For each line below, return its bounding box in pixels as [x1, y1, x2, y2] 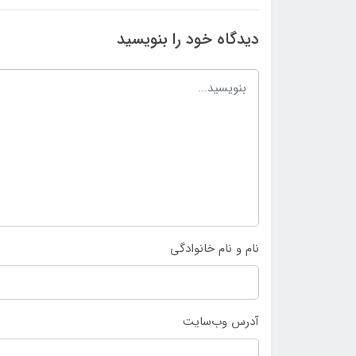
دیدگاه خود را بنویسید [117, 26, 259, 52]
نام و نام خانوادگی [170, 238, 259, 258]
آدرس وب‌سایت [183, 312, 259, 332]
